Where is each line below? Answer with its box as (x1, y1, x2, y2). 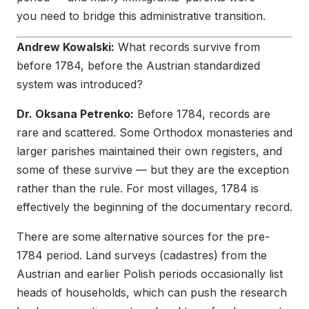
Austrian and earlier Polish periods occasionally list (17, 267, 283, 281)
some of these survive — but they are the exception (17, 163, 289, 177)
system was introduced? (17, 77, 143, 92)
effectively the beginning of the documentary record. (17, 200, 292, 215)
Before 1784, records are (134, 107, 270, 121)
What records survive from (114, 40, 260, 54)
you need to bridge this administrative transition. (17, 9, 266, 23)
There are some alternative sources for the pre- (17, 230, 270, 244)
